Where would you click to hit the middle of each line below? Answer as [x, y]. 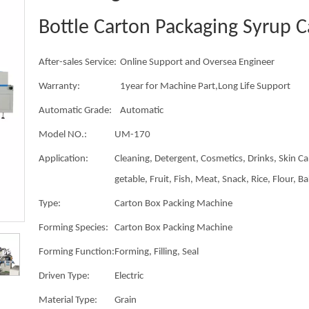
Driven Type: [64, 276]
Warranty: [59, 87]
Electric [129, 276]
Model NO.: [63, 135]
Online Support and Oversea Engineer [197, 62]
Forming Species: [73, 228]
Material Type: [68, 300]
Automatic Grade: [75, 111]
